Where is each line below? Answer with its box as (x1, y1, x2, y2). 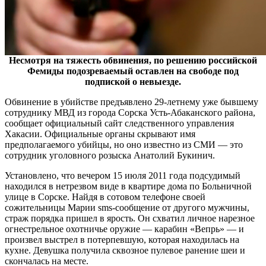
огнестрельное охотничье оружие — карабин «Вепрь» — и (5, 223, 244, 234)
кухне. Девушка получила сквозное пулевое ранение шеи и (5, 245, 245, 255)
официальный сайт (45, 118, 122, 128)
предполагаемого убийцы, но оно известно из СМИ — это (5, 139, 243, 150)
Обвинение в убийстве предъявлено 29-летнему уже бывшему (5, 96, 258, 107)
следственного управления (122, 118, 234, 128)
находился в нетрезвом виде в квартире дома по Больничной (5, 180, 252, 191)
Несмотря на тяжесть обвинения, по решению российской (9, 55, 257, 65)
